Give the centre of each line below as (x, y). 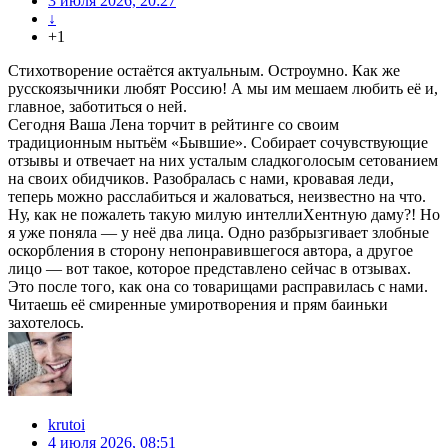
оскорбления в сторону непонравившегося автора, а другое (210, 251)
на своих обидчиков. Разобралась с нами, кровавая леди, (201, 179)
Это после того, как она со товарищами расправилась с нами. (218, 287)
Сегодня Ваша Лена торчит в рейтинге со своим (173, 125)
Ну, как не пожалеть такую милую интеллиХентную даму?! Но (224, 215)
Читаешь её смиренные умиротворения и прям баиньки (198, 305)
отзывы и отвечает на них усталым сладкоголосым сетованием (223, 161)
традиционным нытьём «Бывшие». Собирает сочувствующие (218, 143)
